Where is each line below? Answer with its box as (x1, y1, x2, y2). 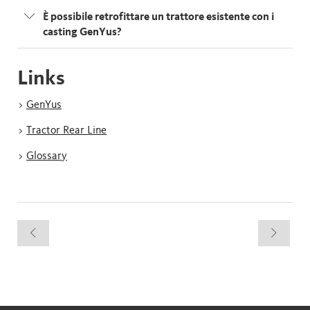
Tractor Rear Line (26, 125, 107, 136)
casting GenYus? (43, 26, 122, 38)
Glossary (26, 150, 67, 162)
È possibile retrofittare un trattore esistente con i (43, 11, 274, 23)
